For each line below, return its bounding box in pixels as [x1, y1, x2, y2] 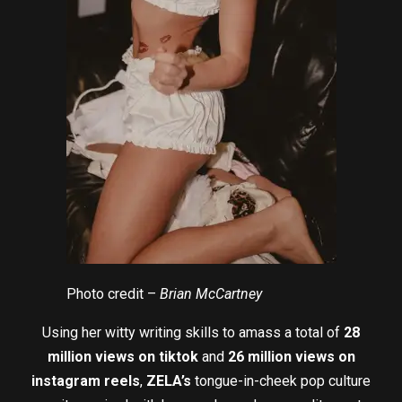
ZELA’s [146, 372, 191, 390]
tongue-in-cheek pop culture [191, 372, 371, 390]
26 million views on [227, 348, 355, 366]
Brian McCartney [159, 285, 262, 303]
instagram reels [31, 372, 140, 390]
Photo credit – [66, 285, 160, 303]
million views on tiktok [47, 348, 198, 366]
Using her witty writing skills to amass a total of [42, 324, 340, 342]
